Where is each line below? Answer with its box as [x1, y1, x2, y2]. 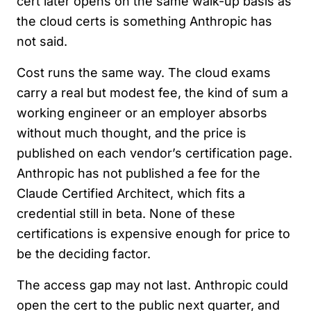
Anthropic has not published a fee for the [17, 166, 260, 180]
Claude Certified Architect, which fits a [17, 186, 245, 201]
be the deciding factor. [17, 246, 151, 261]
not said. [17, 34, 67, 49]
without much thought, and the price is [17, 126, 246, 140]
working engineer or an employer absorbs [17, 106, 267, 120]
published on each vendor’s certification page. [17, 146, 292, 160]
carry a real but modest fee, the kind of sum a [17, 85, 288, 100]
